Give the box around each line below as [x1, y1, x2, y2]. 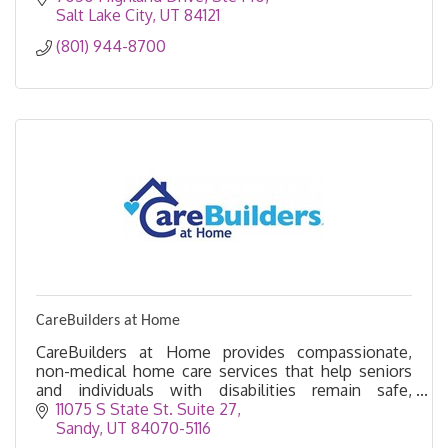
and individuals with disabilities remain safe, [36, 379, 412, 400]
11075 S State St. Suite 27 [56, 399, 237, 420]
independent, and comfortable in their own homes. [36, 398, 402, 419]
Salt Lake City [56, 4, 152, 25]
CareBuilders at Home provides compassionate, [36, 341, 412, 362]
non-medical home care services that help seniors [36, 360, 412, 381]
